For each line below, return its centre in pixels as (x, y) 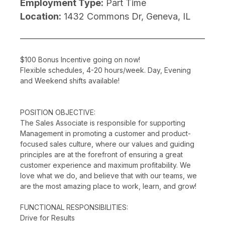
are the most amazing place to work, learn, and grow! (108, 186)
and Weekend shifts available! (70, 80)
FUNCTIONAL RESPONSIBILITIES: (74, 207)
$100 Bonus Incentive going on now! (80, 59)
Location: (41, 16)
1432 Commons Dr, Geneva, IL (127, 16)
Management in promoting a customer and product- (105, 133)
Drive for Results (47, 217)
